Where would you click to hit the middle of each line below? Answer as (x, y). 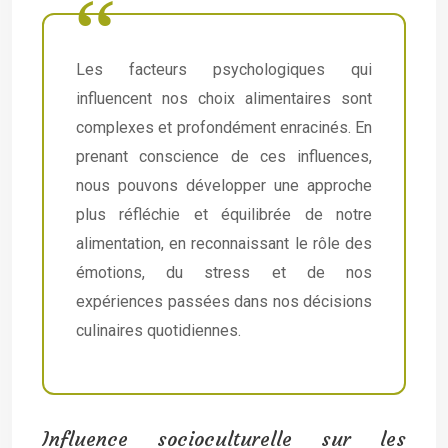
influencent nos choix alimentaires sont (224, 98)
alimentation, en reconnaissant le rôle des (224, 243)
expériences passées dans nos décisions (224, 301)
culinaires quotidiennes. (158, 330)
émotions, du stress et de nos (224, 272)
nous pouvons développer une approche (224, 185)
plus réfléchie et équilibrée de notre (224, 214)
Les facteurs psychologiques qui (224, 69)
